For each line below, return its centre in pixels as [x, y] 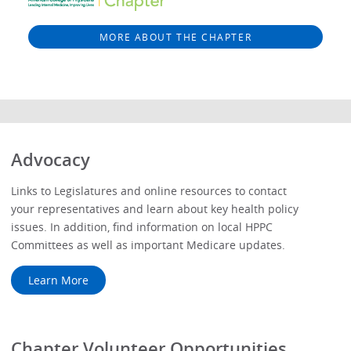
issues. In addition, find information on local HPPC [142, 227]
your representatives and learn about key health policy [155, 209]
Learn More [58, 280]
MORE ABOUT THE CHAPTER [175, 37]
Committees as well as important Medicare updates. [148, 245]
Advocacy [51, 159]
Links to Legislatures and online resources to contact [149, 191]
